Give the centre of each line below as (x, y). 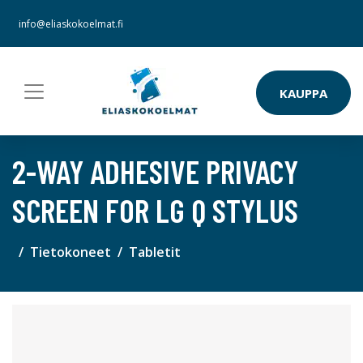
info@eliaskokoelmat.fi (71, 24)
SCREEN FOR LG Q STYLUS (155, 210)
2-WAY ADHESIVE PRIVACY (155, 171)
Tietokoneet (70, 252)
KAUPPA (303, 93)
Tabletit (155, 252)
